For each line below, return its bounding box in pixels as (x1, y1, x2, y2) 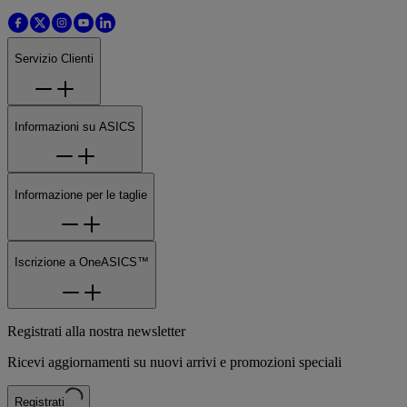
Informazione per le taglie (15, 187, 147, 202)
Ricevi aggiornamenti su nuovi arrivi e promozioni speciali (7, 353, 342, 370)
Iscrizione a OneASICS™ (15, 255, 149, 270)
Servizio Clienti (15, 52, 94, 66)
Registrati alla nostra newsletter (7, 323, 185, 339)
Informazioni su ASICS (15, 120, 135, 134)
